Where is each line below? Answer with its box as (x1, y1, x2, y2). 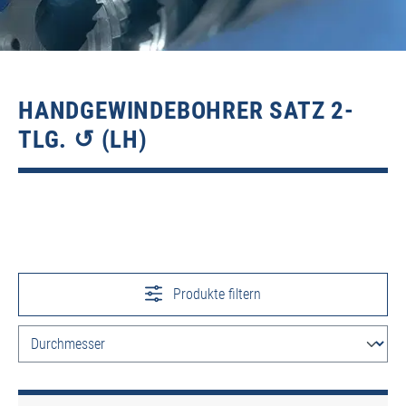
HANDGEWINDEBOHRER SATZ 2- (18, 95, 354, 124)
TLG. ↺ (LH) (18, 124, 148, 153)
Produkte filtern (169, 285, 262, 303)
